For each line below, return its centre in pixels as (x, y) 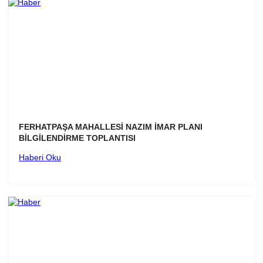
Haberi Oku (40, 158)
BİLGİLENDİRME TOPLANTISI (77, 138)
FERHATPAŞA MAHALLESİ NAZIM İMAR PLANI (111, 127)
